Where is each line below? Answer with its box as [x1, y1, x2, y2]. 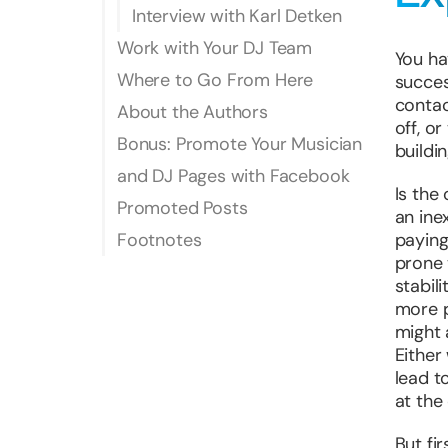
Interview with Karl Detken [132, 4, 342, 28]
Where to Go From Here [117, 68, 314, 92]
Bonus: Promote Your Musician [117, 132, 362, 156]
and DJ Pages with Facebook [117, 164, 350, 188]
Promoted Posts [117, 196, 248, 220]
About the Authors [117, 100, 268, 124]
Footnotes [117, 228, 202, 252]
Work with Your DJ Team [117, 36, 313, 60]
